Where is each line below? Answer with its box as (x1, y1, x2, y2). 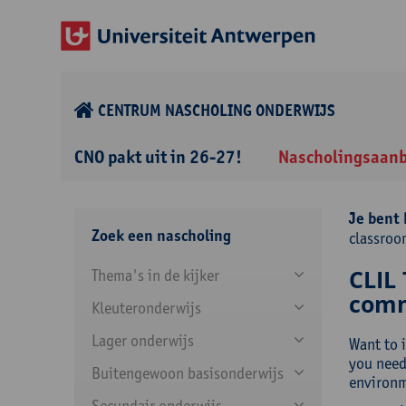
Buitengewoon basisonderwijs (92, 363, 284, 382)
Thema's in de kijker (92, 266, 219, 285)
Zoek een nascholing (92, 226, 231, 246)
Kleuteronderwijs (92, 298, 201, 317)
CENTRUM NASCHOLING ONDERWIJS (98, 101, 335, 121)
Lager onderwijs (92, 331, 194, 350)
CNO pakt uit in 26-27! (74, 146, 242, 168)
